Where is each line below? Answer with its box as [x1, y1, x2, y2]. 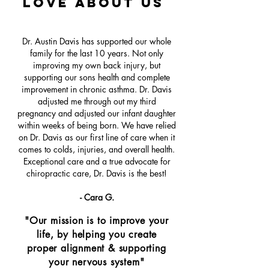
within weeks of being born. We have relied [17, 119, 176, 131]
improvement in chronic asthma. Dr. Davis [22, 83, 172, 95]
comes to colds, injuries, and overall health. [19, 144, 175, 155]
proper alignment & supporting [27, 242, 166, 255]
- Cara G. [79, 192, 114, 203]
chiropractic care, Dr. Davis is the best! [26, 168, 167, 179]
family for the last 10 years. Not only [30, 47, 163, 59]
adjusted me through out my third [37, 95, 156, 107]
